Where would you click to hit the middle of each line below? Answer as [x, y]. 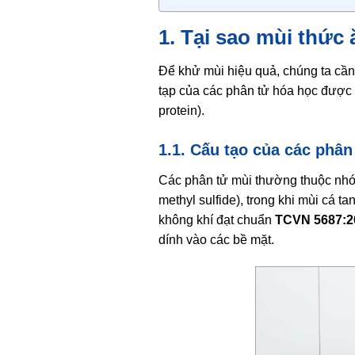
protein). [181, 111]
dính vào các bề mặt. [216, 240]
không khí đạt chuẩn [216, 220]
